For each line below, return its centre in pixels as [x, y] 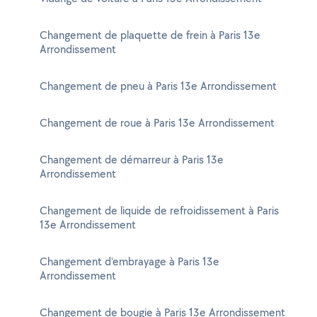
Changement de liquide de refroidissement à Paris [159, 211]
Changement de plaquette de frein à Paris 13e [150, 35]
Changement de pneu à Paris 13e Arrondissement [158, 86]
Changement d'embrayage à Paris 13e [129, 261]
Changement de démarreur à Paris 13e [132, 160]
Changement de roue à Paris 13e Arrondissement [157, 123]
